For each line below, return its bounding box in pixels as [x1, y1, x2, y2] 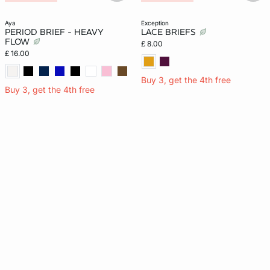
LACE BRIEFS [141, 27, 198, 37]
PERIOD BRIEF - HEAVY [5, 27, 104, 37]
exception [145, 19, 169, 27]
